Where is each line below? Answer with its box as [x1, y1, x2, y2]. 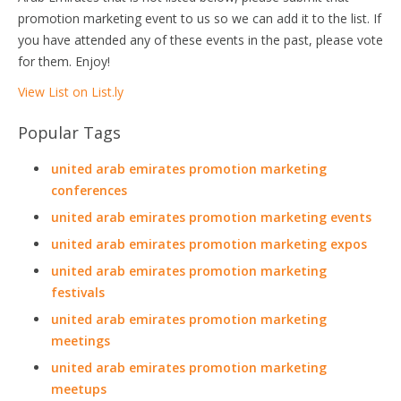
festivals [51, 284, 105, 301]
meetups [51, 380, 107, 397]
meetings [51, 332, 110, 349]
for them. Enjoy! [18, 53, 110, 70]
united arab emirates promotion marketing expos [51, 235, 367, 252]
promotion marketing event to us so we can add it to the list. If [18, 10, 381, 27]
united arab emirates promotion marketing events [51, 209, 371, 226]
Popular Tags [18, 122, 121, 143]
